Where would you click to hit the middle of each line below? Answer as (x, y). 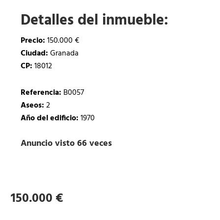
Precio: (33, 41)
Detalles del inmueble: (95, 21)
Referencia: (41, 93)
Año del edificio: (50, 119)
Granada (64, 54)
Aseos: (33, 106)
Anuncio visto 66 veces (67, 144)
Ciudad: (35, 54)
